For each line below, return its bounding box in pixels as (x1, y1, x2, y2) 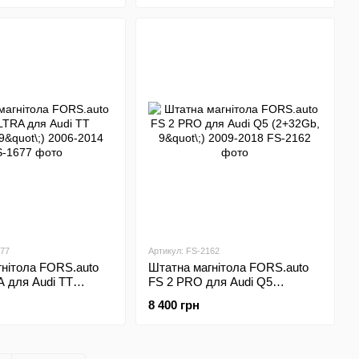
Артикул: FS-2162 (147, 246, 220, 256)
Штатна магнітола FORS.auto (147, 260, 309, 274)
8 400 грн (147, 298, 200, 312)
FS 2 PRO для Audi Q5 (147, 275, 272, 288)
